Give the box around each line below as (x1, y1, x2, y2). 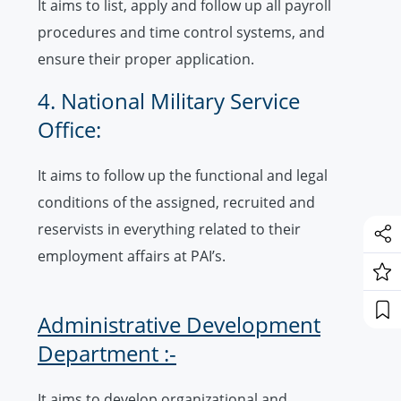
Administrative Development (38, 310, 320, 340)
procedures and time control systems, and (38, 22, 325, 43)
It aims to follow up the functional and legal (38, 166, 328, 186)
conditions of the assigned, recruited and (38, 192, 315, 213)
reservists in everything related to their (38, 219, 301, 240)
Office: (38, 115, 101, 145)
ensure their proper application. (38, 49, 254, 70)
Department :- (38, 338, 176, 369)
